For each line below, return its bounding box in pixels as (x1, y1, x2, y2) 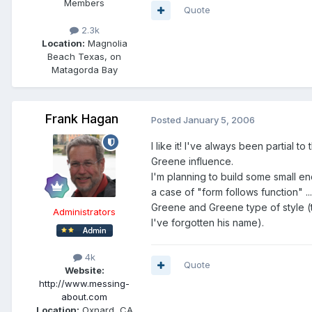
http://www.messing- (39, 278, 130, 290)
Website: (64, 265, 104, 276)
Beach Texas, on (47, 51, 121, 63)
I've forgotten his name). (151, 217, 264, 229)
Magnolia (84, 38, 127, 49)
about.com (61, 291, 107, 303)
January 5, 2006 (183, 114, 255, 126)
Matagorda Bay (51, 64, 118, 76)
